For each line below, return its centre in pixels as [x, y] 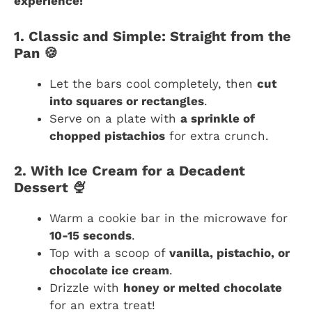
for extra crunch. [217, 135]
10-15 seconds [91, 236]
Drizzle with [86, 288]
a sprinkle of [218, 118]
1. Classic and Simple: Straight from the [153, 36]
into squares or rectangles [127, 101]
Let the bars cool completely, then [153, 83]
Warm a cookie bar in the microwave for [169, 218]
